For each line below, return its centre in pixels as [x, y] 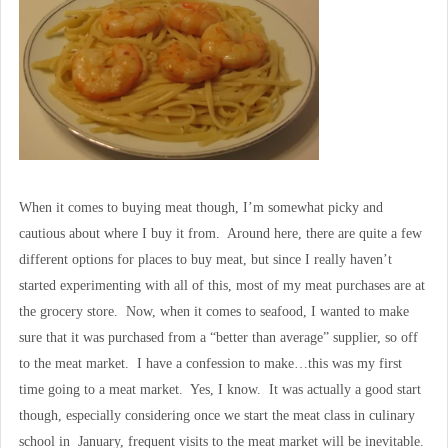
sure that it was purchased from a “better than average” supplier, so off [218, 338]
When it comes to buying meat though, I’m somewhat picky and [200, 208]
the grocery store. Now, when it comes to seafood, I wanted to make [213, 312]
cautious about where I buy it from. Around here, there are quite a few [220, 234]
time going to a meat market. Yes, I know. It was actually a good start [219, 390]
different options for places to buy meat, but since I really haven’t [205, 260]
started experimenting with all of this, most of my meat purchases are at [221, 286]
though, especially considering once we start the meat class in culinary [216, 416]
